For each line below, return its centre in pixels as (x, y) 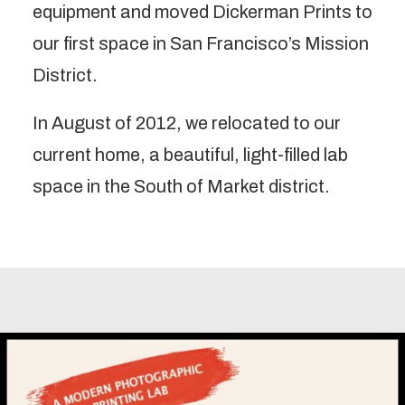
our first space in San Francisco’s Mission (201, 43)
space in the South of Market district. (181, 186)
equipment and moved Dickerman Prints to (202, 12)
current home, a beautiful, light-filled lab (190, 155)
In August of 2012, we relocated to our (187, 123)
